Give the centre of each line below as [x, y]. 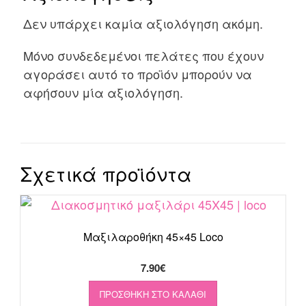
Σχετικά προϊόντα [106, 174]
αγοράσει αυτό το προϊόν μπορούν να [137, 74]
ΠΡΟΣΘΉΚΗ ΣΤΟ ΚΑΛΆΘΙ [153, 294]
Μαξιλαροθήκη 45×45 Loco [153, 237]
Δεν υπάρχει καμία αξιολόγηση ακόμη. [143, 24]
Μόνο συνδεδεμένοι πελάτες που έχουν [143, 56]
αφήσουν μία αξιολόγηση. [103, 93]
